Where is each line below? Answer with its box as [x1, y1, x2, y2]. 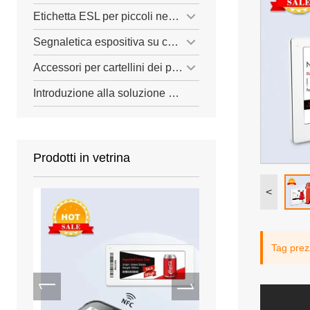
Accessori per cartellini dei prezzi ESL [172, 62, 183, 74]
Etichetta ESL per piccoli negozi [168, 10, 179, 23]
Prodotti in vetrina [33, 151, 130, 165]
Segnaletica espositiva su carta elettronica [167, 36, 179, 48]
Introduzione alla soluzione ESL [168, 87, 179, 100]
